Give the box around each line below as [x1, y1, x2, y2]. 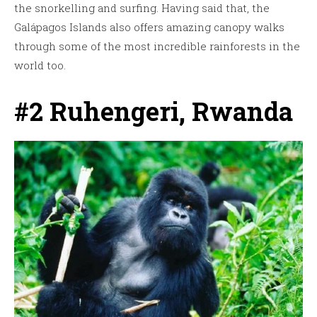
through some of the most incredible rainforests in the [14, 38, 300, 53]
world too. [14, 57, 66, 72]
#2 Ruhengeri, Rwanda [14, 93, 293, 128]
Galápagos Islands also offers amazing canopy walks [14, 19, 284, 34]
